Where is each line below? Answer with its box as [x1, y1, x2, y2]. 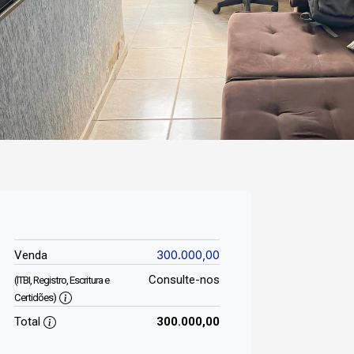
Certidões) [14, 292, 56, 303]
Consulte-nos [148, 273, 220, 287]
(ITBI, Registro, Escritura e [14, 274, 109, 286]
